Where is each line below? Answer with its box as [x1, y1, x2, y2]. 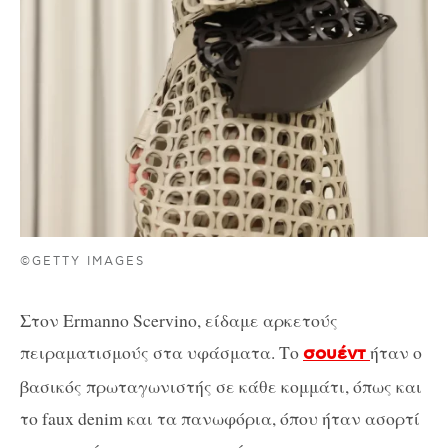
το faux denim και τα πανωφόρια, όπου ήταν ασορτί [20, 406, 420, 430]
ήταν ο [370, 340, 422, 364]
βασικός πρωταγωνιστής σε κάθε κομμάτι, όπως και [20, 374, 422, 398]
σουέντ [303, 343, 366, 365]
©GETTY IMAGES [20, 253, 146, 269]
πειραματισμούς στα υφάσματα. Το [20, 340, 303, 364]
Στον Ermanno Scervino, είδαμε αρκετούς [20, 308, 338, 332]
